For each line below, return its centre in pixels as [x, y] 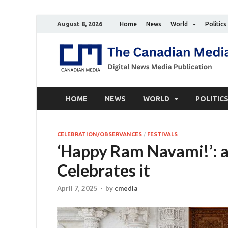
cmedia [126, 189]
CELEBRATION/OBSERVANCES [99, 134]
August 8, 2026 [80, 24]
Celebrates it [104, 170]
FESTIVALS [162, 134]
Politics [216, 24]
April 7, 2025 [77, 189]
